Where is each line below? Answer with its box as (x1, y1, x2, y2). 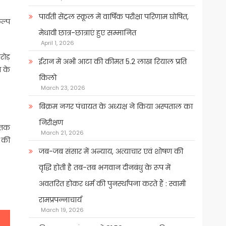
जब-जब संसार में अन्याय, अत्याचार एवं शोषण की (38, 146, 183, 157)
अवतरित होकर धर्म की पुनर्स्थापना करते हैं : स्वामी (38, 179, 186, 189)
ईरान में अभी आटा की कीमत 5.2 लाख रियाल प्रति (38, 56, 187, 67)
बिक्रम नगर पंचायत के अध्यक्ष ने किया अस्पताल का (38, 101, 193, 112)
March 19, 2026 (40, 206, 84, 214)
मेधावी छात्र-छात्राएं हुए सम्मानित (38, 28, 136, 38)
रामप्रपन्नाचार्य (38, 195, 82, 205)
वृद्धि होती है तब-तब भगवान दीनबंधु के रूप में (38, 162, 171, 173)
